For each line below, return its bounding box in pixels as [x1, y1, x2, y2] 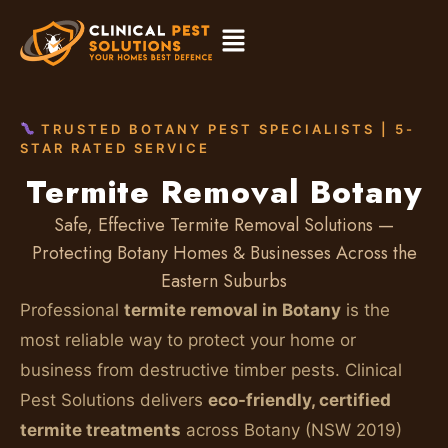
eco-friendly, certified [208, 390, 391, 410]
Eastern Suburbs [161, 268, 287, 294]
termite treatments [20, 420, 181, 440]
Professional [20, 300, 124, 320]
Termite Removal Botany [26, 169, 422, 215]
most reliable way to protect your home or [20, 330, 356, 350]
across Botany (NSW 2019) [181, 420, 402, 440]
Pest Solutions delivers [20, 390, 208, 410]
